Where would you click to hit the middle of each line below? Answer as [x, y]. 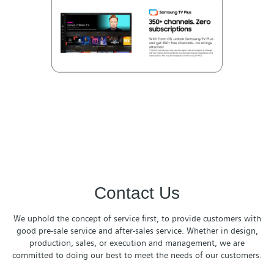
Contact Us [137, 193]
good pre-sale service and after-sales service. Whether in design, [137, 231]
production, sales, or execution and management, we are [137, 243]
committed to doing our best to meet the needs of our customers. [137, 255]
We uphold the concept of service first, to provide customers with [137, 219]
